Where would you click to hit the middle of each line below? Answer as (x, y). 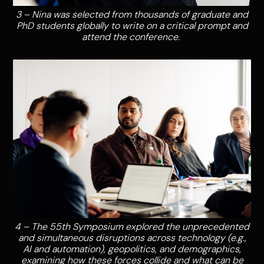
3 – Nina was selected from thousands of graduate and (132, 15)
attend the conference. (132, 37)
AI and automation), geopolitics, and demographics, (132, 249)
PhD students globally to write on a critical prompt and (132, 26)
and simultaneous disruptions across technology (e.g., (132, 238)
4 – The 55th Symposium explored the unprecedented (132, 227)
